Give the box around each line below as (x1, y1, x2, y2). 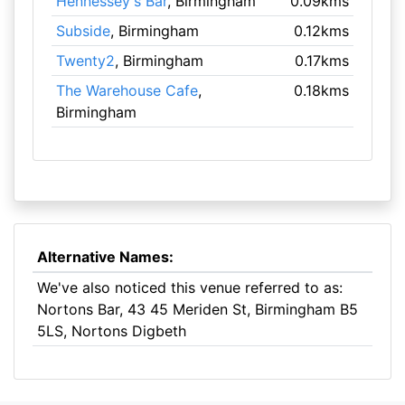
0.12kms (294, 22, 350, 40)
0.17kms (295, 52, 350, 70)
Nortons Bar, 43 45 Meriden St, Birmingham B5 (36, 300, 358, 318)
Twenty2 (55, 52, 115, 70)
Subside (55, 22, 110, 40)
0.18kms (294, 81, 350, 99)
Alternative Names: (36, 248, 174, 266)
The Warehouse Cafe (55, 81, 198, 99)
